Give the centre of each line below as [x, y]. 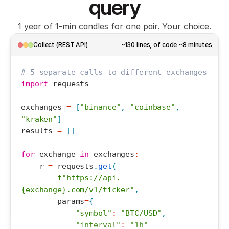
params [71, 201]
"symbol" [94, 213]
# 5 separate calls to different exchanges [114, 72]
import [35, 84]
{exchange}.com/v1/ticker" [78, 190]
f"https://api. [89, 178]
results [37, 131]
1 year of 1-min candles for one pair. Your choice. [114, 26]
